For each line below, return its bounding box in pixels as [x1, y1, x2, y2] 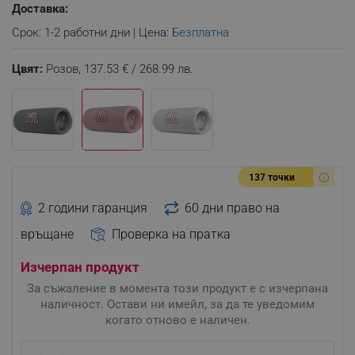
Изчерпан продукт [21, 258, 139, 275]
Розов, [46, 62, 84, 76]
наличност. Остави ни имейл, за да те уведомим [40, 296, 315, 311]
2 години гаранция [38, 200, 148, 216]
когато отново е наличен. [105, 312, 250, 327]
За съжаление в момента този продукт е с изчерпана [27, 281, 328, 296]
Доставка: [12, 2, 68, 16]
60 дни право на [184, 200, 280, 216]
